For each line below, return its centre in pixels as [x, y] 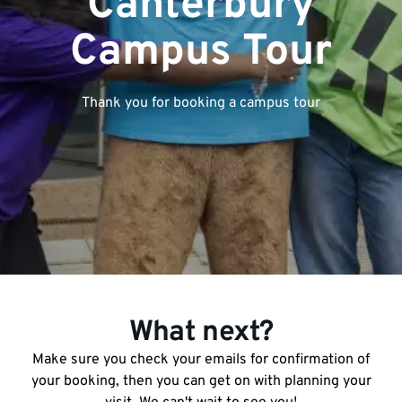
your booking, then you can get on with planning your [201, 381]
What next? [201, 333]
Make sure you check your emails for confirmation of [201, 360]
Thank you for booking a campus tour [201, 103]
